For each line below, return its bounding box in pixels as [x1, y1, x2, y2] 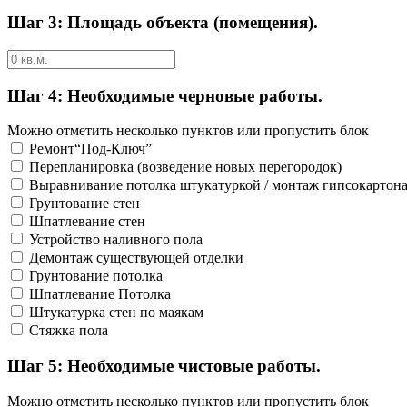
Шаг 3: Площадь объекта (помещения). [7, 13, 318, 33]
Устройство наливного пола [29, 232, 203, 248]
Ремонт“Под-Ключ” [29, 141, 152, 157]
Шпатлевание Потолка [29, 286, 171, 303]
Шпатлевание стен [29, 213, 145, 230]
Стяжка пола [29, 323, 108, 339]
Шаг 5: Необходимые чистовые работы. [7, 356, 321, 376]
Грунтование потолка [29, 268, 163, 284]
